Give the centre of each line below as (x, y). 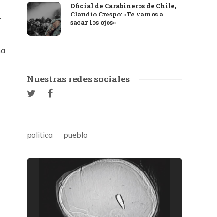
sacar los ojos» (93, 22)
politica (40, 135)
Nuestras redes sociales (78, 79)
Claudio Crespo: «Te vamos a (117, 14)
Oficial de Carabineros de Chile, (124, 6)
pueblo (76, 135)
